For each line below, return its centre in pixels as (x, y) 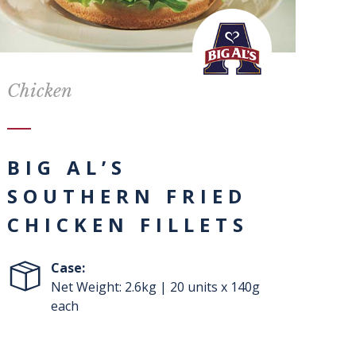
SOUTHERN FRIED (127, 196)
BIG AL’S (67, 168)
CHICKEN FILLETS (128, 225)
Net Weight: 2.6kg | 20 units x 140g (155, 287)
